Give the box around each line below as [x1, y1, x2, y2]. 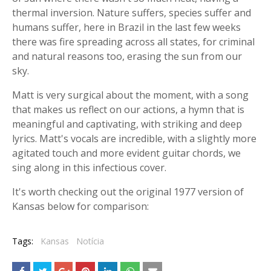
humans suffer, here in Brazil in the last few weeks [12, 21, 241, 34]
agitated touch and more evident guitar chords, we [12, 146, 241, 160]
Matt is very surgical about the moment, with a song [12, 88, 249, 102]
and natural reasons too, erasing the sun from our [12, 50, 242, 63]
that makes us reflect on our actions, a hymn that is [12, 103, 244, 116]
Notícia [76, 235, 104, 247]
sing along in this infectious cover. [12, 161, 166, 174]
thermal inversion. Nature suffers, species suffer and [12, 6, 251, 19]
